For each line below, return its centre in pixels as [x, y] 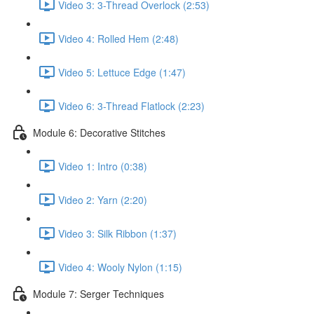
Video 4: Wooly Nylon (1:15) [120, 267]
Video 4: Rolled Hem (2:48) [118, 38]
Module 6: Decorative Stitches [99, 132]
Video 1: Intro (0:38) [103, 166]
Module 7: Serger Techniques [98, 293]
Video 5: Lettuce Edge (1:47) [122, 72]
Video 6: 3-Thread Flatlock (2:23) [131, 105]
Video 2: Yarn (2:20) [103, 199]
